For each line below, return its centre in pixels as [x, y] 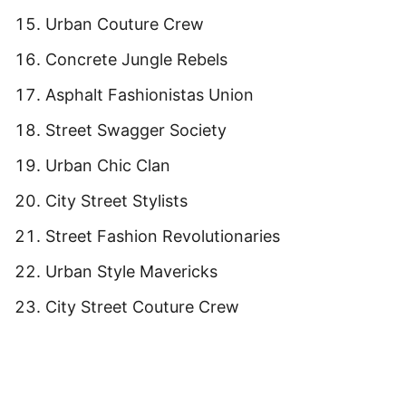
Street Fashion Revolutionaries [163, 236]
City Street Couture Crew [142, 306]
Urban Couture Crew [125, 24]
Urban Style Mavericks [131, 271]
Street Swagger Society [136, 130]
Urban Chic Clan [108, 165]
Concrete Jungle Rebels [136, 59]
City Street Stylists [116, 200]
